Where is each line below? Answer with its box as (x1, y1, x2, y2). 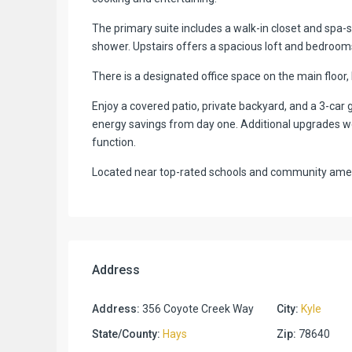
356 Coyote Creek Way (140, 302, 254, 315)
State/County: (92, 327, 160, 340)
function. (92, 135, 136, 148)
